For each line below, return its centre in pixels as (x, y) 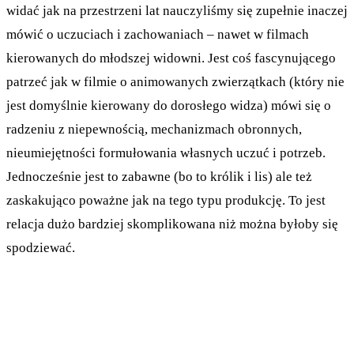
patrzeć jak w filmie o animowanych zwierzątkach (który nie (175, 81)
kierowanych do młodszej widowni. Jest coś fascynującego (171, 58)
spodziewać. (41, 247)
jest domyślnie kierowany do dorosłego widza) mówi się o (169, 105)
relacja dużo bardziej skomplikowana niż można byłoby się (172, 224)
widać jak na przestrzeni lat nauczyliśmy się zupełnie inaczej (177, 10)
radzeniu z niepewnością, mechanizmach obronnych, (154, 129)
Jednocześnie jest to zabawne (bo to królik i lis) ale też (159, 176)
